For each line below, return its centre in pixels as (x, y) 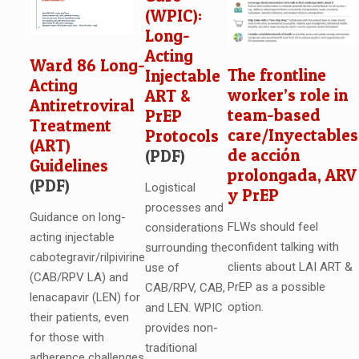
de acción (263, 155)
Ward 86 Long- (87, 66)
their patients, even (79, 318)
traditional (171, 348)
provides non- (181, 328)
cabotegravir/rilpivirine (87, 258)
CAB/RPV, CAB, (185, 288)
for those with (67, 338)
